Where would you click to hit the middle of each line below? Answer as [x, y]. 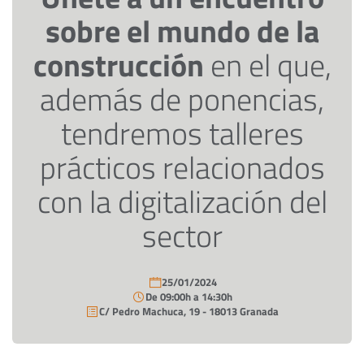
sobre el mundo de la [182, 31]
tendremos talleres [182, 133]
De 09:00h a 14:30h [189, 297]
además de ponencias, [182, 99]
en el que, [271, 65]
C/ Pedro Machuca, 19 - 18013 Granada [189, 312]
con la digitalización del [182, 201]
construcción [121, 65]
